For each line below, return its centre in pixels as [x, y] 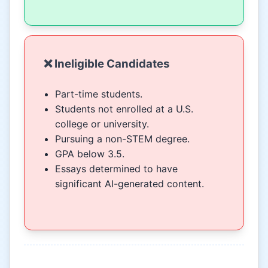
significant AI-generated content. [130, 184]
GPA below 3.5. [90, 154]
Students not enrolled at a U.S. [124, 109]
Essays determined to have [117, 169]
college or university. [102, 124]
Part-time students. [99, 94]
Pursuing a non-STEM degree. [123, 139]
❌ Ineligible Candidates [107, 64]
